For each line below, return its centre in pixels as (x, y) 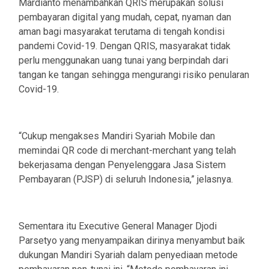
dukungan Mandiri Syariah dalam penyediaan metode (128, 255)
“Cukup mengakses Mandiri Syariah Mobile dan (117, 136)
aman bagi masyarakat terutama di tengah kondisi (122, 32)
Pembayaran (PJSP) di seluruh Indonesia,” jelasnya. (126, 180)
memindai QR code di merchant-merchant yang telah (127, 151)
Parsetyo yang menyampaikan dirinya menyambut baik (132, 241)
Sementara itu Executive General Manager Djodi (118, 226)
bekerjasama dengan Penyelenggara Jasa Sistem (122, 165)
